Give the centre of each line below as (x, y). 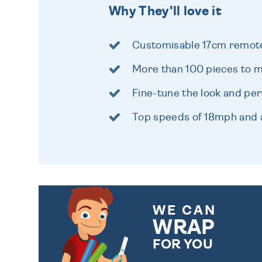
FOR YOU (183, 244)
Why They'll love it (166, 11)
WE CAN (185, 211)
